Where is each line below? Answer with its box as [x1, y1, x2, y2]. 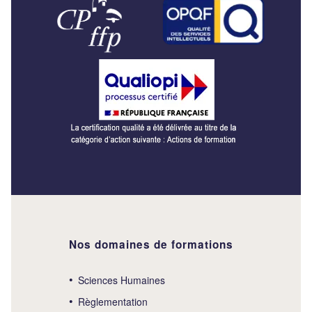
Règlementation [78, 295, 148, 309]
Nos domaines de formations [69, 237, 233, 253]
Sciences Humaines [78, 273, 165, 288]
